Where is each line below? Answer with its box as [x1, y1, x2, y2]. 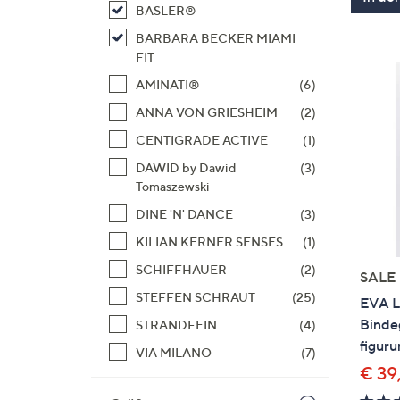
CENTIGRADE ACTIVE [136, 132, 268, 147]
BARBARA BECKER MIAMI [136, 30, 296, 46]
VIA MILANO [136, 345, 212, 360]
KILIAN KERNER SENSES [136, 234, 283, 249]
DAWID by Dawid [136, 160, 237, 175]
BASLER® [136, 3, 196, 18]
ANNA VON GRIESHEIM [136, 104, 278, 120]
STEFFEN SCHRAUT [136, 289, 255, 304]
